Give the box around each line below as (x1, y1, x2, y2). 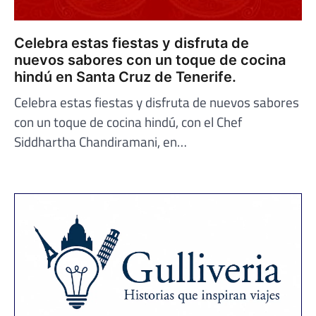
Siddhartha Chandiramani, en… (14, 130, 187, 152)
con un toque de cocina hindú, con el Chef (14, 111, 242, 132)
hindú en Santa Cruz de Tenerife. (14, 68, 236, 85)
